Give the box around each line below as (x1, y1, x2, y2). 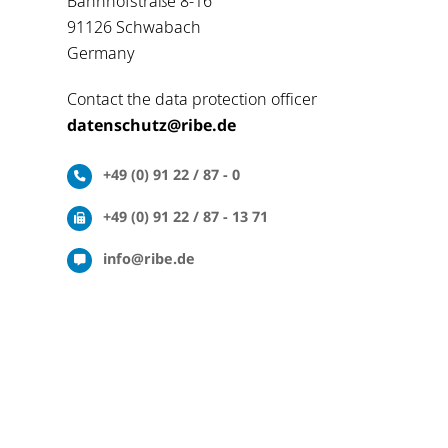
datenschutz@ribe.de (67, 114, 236, 137)
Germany (67, 42, 135, 65)
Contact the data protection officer (67, 88, 317, 111)
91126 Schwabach (67, 16, 201, 39)
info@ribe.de (103, 249, 195, 269)
